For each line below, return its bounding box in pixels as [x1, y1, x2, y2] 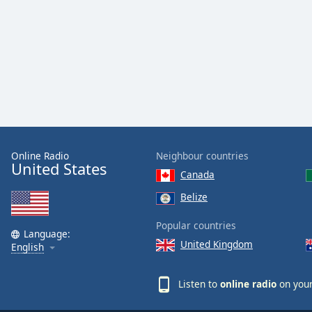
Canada [180, 168, 214, 181]
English [11, 240, 44, 253]
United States [11, 159, 107, 179]
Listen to [178, 276, 220, 290]
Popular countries [156, 218, 236, 232]
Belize [180, 190, 208, 204]
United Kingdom [180, 237, 253, 251]
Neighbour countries [156, 149, 249, 162]
